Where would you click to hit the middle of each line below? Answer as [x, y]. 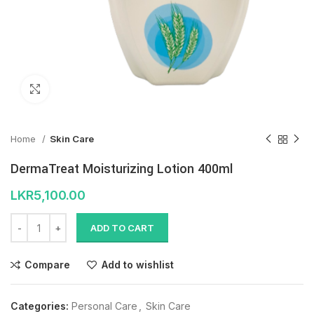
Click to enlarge [85, 89]
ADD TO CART [122, 228]
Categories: [40, 306]
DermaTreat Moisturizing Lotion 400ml [122, 169]
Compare [48, 265]
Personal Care [104, 306]
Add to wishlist [137, 265]
